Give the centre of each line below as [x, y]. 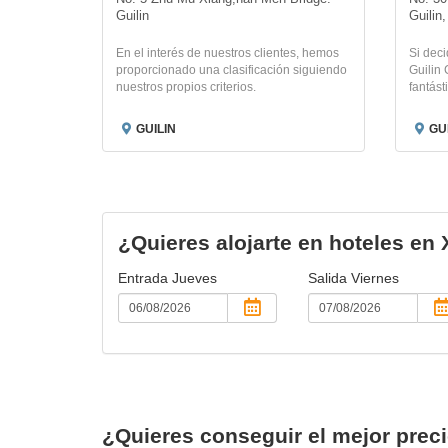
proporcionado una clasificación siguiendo [231, 70]
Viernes [374, 278]
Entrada [145, 278]
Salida [329, 278]
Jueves [194, 278]
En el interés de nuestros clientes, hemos [227, 53]
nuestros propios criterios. [186, 87]
